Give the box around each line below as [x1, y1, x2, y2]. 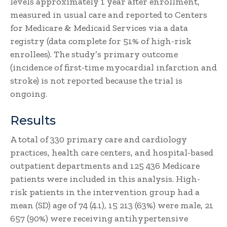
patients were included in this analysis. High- [10, 173, 200, 184]
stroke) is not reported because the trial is [10, 75, 182, 86]
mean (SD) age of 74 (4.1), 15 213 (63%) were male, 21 [10, 200, 213, 211]
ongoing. [10, 88, 47, 99]
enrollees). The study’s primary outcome [10, 49, 178, 60]
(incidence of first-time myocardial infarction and [10, 62, 217, 73]
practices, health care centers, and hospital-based [10, 147, 213, 158]
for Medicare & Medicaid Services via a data [10, 22, 188, 33]
